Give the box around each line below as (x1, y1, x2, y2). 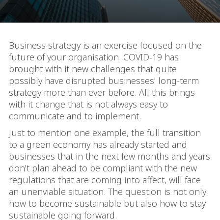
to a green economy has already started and (9, 138, 187, 150)
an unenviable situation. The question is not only (9, 186, 206, 197)
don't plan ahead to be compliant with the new (9, 162, 197, 174)
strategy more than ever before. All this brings (9, 86, 195, 98)
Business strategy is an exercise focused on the (9, 39, 202, 51)
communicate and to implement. (9, 110, 141, 122)
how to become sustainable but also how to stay (9, 197, 206, 209)
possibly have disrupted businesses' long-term (9, 75, 199, 86)
